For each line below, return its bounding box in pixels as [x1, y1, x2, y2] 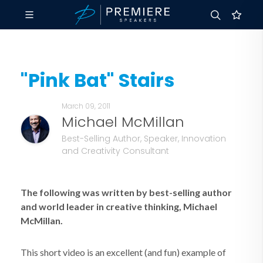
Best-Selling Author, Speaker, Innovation [61, 133, 226, 144]
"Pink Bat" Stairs [21, 67, 174, 93]
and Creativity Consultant [61, 145, 169, 157]
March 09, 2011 [61, 101, 110, 111]
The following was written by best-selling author [21, 187, 232, 198]
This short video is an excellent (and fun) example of [21, 247, 226, 258]
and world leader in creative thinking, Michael [21, 201, 217, 212]
